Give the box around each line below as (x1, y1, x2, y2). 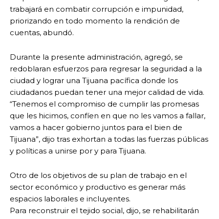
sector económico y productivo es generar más (10, 182, 185, 192)
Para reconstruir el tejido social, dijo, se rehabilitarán (10, 206, 199, 216)
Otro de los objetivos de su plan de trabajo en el (10, 171, 187, 180)
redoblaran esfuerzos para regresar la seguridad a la (10, 64, 202, 74)
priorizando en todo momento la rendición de (10, 16, 180, 26)
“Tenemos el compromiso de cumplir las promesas (10, 99, 199, 109)
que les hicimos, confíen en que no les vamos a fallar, (10, 111, 205, 121)
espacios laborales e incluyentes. (10, 194, 131, 204)
